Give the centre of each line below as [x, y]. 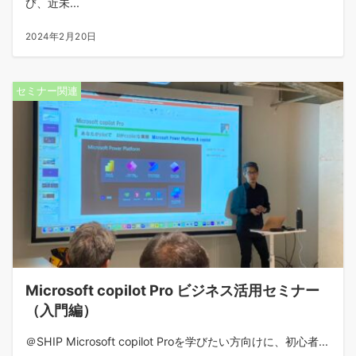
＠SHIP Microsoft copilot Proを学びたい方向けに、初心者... [177, 341]
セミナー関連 [47, 91]
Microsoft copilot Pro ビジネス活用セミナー [172, 290]
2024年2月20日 [61, 37]
